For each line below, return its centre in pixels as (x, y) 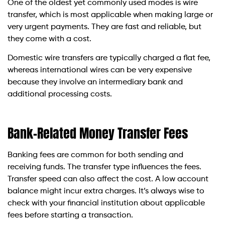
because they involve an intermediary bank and (95, 83)
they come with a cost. (49, 39)
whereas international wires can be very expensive (100, 71)
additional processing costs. (60, 95)
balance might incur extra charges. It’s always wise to (106, 192)
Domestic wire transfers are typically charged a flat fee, (109, 59)
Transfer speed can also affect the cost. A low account (108, 180)
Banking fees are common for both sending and (95, 155)
